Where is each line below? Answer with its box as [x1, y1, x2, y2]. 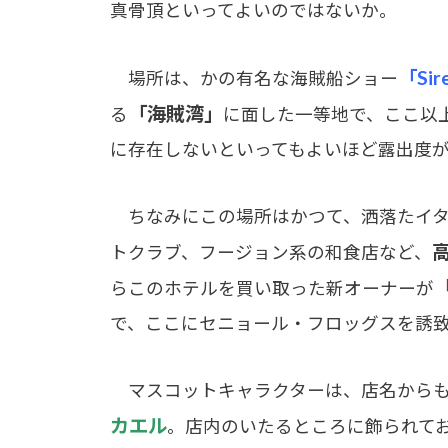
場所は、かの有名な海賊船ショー [109, 67, 398, 89]
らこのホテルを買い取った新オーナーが [109, 277, 434, 299]
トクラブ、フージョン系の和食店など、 [109, 241, 432, 263]
